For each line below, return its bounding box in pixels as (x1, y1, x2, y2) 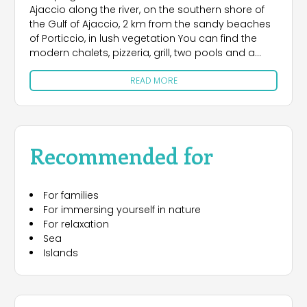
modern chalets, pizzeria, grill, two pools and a (29, 45, 255, 60)
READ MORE (130, 74, 177, 86)
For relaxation (43, 217, 109, 232)
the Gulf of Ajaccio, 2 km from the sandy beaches (29, 16, 271, 31)
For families (43, 188, 99, 203)
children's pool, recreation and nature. (29, 60, 216, 74)
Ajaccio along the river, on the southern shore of (29, 2, 265, 16)
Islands (43, 246, 78, 260)
